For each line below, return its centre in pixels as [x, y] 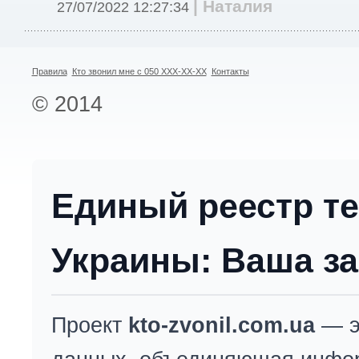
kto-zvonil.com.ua [221, 325]
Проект [89, 325]
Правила [49, 71]
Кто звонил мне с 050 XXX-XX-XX [139, 71]
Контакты [230, 71]
